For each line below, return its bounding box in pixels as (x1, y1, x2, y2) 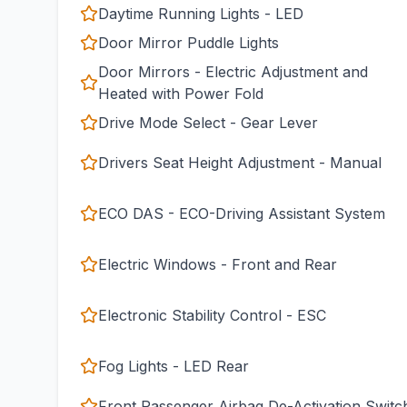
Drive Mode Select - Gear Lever (98, 114, 318, 132)
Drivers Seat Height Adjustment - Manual (98, 154, 382, 172)
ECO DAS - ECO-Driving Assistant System (98, 204, 385, 223)
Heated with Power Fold (98, 84, 263, 103)
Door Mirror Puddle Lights (98, 34, 279, 52)
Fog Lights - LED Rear (98, 357, 249, 375)
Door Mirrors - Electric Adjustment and (98, 63, 368, 81)
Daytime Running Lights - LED (98, 5, 303, 23)
